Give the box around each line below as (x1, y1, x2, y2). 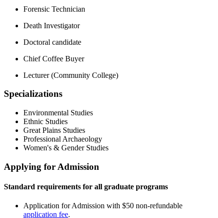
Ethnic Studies (23, 117, 68, 126)
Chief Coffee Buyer (23, 54, 84, 63)
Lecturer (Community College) (23, 71, 118, 79)
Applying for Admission (4, 161, 99, 172)
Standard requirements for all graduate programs (4, 182, 168, 191)
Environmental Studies (23, 109, 93, 117)
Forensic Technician (23, 4, 85, 13)
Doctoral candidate (23, 37, 81, 46)
